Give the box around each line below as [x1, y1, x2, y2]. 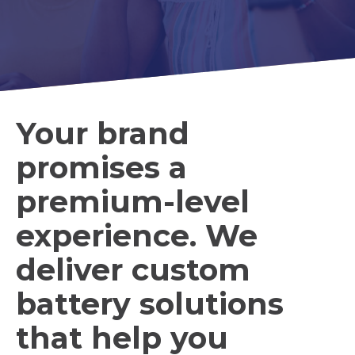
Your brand [16, 115, 189, 152]
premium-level [16, 183, 250, 220]
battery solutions [16, 285, 284, 323]
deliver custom [16, 251, 250, 288]
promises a [16, 149, 187, 186]
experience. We [16, 217, 258, 254]
